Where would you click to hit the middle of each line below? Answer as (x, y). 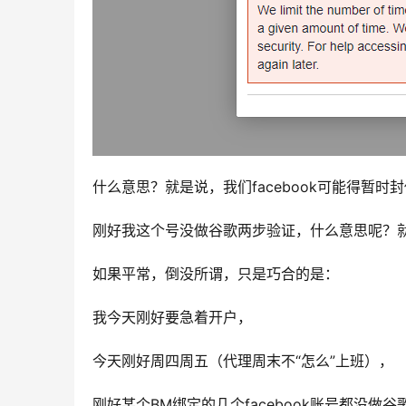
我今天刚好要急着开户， (172, 318)
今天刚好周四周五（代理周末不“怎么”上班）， (243, 361)
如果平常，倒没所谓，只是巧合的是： (216, 274)
